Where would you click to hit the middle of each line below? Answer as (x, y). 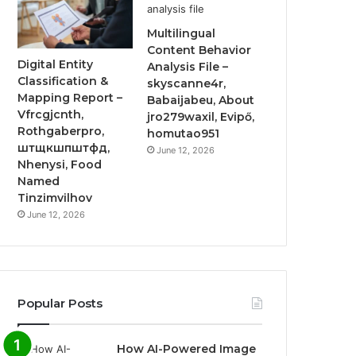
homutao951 (184, 133)
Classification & (63, 81)
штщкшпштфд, (64, 148)
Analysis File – (188, 66)
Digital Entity (56, 65)
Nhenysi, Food (60, 165)
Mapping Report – (70, 98)
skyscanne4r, (187, 83)
